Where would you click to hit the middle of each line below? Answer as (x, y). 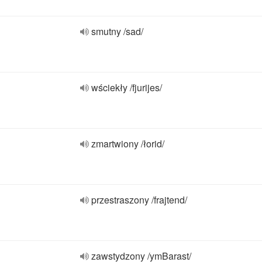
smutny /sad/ (117, 31)
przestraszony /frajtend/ (139, 200)
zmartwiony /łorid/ (128, 144)
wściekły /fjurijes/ (127, 87)
